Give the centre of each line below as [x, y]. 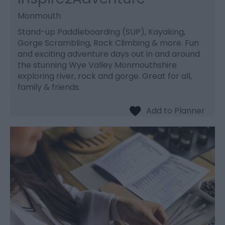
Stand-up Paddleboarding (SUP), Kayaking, [101, 32]
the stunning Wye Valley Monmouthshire [97, 65]
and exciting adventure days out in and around [109, 54]
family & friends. [49, 87]
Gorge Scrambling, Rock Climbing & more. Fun [108, 43]
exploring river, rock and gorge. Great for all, [105, 76]
